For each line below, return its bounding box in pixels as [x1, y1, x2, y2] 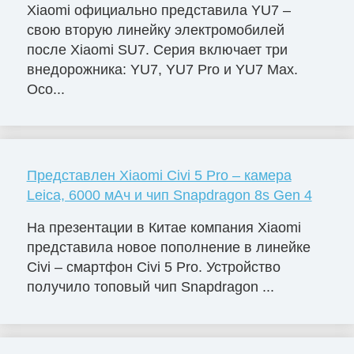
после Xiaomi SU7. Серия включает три [26, 41, 288, 58]
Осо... [26, 81, 65, 97]
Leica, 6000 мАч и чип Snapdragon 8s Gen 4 [26, 186, 312, 203]
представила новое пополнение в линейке [26, 239, 311, 256]
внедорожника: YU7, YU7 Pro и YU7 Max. [26, 61, 298, 77]
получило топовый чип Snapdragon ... [26, 279, 274, 296]
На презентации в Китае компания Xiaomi [26, 220, 301, 236]
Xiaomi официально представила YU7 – [26, 2, 291, 18]
